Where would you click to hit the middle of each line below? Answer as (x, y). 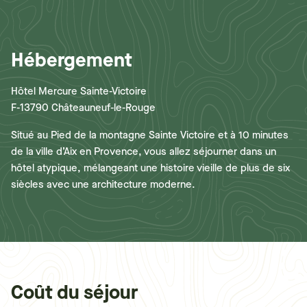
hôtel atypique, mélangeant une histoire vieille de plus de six (150, 168)
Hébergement (72, 60)
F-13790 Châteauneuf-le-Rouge (83, 108)
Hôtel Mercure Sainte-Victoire (79, 91)
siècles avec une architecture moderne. (103, 184)
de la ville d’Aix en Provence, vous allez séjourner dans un (144, 151)
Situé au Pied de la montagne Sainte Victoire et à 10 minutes (150, 135)
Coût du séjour (74, 292)
